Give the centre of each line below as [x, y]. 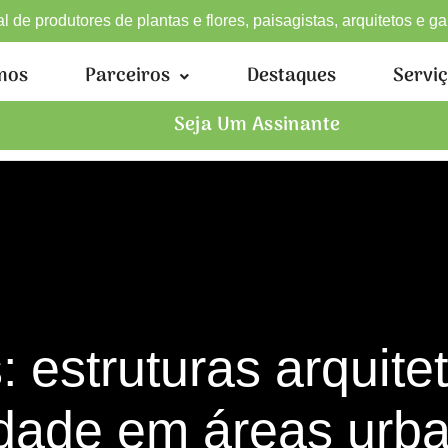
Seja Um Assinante [257, 125]
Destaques [291, 76]
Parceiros [128, 76]
